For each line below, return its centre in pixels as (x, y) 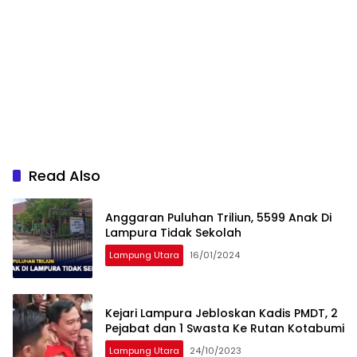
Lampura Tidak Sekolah (173, 233)
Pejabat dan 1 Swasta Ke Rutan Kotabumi (225, 329)
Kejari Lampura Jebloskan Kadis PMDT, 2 (222, 314)
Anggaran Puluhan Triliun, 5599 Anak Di (218, 218)
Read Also (65, 176)
